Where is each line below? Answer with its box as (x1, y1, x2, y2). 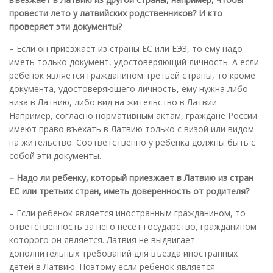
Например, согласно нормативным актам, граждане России (9, 109, 257, 121)
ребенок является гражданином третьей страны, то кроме (9, 69, 255, 81)
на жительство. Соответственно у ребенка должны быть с (9, 136, 255, 148)
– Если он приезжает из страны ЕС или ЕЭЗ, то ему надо (9, 42, 243, 54)
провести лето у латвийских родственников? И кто (9, 7, 222, 19)
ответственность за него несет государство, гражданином (9, 220, 257, 232)
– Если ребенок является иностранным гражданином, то (9, 207, 246, 219)
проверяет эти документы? (9, 20, 122, 32)
